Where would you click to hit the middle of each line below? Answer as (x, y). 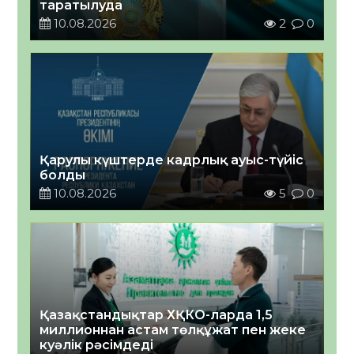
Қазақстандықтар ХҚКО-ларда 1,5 (156, 315)
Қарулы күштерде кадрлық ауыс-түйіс (172, 160)
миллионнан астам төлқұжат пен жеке (173, 330)
